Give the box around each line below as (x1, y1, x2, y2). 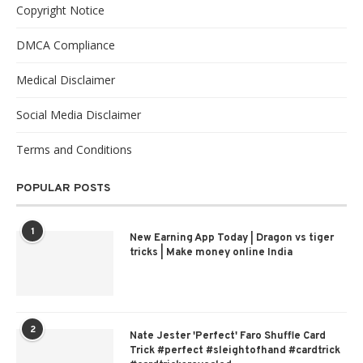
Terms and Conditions (16, 141, 132, 157)
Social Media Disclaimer (16, 106, 141, 122)
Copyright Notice (16, 2, 105, 18)
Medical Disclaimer (16, 71, 115, 88)
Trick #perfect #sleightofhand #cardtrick (130, 344, 340, 357)
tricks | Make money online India (130, 246, 293, 259)
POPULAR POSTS (16, 181, 110, 195)
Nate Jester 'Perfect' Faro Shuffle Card (130, 329, 326, 343)
